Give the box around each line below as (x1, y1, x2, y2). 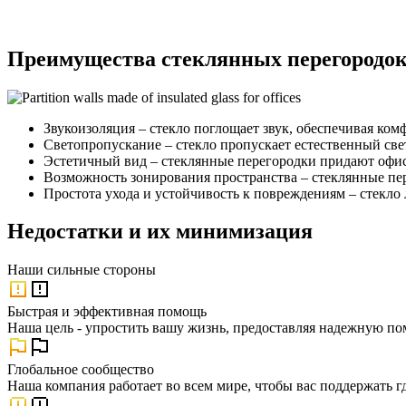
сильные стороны (47, 262, 156, 278)
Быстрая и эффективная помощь (7, 304, 207, 320)
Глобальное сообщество (7, 362, 154, 378)
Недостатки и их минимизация (7, 219, 313, 244)
